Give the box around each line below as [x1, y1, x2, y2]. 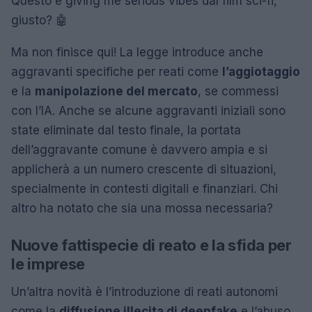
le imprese [11, 255, 85, 273]
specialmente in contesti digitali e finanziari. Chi [11, 182, 278, 196]
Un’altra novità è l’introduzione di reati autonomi [11, 285, 278, 299]
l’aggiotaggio [222, 65, 300, 79]
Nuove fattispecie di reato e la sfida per [11, 236, 292, 254]
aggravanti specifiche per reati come [11, 65, 222, 79]
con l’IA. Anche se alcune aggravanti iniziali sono [11, 104, 286, 118]
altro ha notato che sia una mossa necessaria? [11, 201, 273, 215]
